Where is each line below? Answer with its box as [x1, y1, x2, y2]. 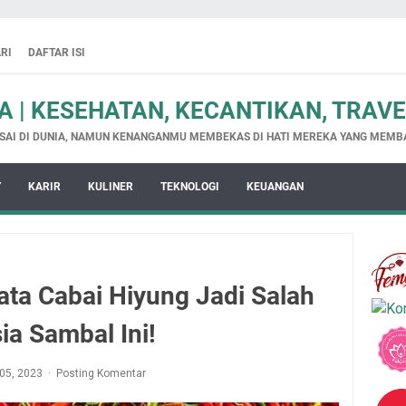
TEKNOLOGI [160, 180, 219, 193]
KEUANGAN [246, 180, 304, 193]
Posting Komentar [56, 367, 146, 380]
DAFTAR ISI [28, 46, 85, 59]
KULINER [88, 180, 133, 193]
